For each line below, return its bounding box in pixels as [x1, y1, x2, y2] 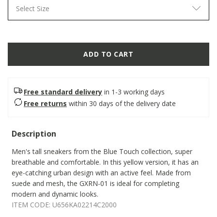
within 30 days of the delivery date [69, 98, 176, 108]
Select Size [16, 3, 49, 13]
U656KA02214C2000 [52, 200, 117, 209]
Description [12, 128, 56, 139]
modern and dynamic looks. [12, 189, 98, 199]
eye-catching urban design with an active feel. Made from [12, 168, 191, 177]
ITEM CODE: [12, 200, 52, 209]
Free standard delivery [24, 87, 102, 96]
